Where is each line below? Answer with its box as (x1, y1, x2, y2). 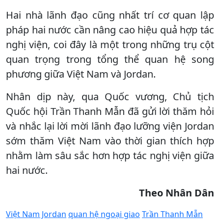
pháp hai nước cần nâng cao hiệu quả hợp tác (6, 23, 214, 36)
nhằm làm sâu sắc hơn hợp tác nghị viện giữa (6, 148, 214, 162)
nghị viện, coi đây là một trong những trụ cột (6, 37, 214, 51)
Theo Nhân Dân (139, 186, 214, 199)
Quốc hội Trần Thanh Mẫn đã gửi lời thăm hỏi (6, 104, 214, 118)
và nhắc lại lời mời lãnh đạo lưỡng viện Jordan (6, 119, 214, 133)
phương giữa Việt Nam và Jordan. (6, 67, 156, 81)
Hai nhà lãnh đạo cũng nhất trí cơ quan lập (6, 8, 214, 22)
